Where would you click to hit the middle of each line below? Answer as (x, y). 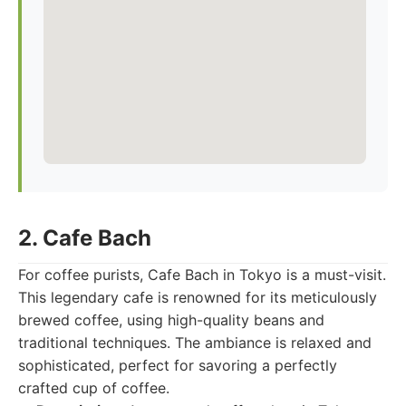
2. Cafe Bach (85, 238)
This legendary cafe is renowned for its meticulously (198, 297)
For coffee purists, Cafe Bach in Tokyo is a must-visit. (202, 275)
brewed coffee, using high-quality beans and (171, 320)
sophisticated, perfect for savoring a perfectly (178, 365)
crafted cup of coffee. (94, 388)
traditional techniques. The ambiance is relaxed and (195, 343)
